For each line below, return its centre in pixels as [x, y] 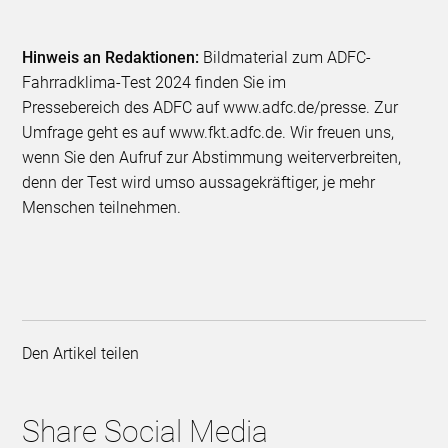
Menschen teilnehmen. [102, 207]
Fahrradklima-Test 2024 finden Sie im [154, 82]
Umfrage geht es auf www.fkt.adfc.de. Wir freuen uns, [208, 132]
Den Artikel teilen [85, 353]
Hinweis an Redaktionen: [111, 57]
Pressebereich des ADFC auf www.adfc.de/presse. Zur [210, 107]
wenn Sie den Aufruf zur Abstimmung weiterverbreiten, [212, 157]
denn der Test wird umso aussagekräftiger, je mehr [199, 182]
